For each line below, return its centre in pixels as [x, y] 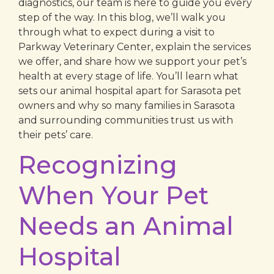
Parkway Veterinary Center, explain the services [135, 47]
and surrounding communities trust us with [126, 120]
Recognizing [98, 165]
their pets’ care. [56, 135]
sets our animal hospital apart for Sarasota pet [130, 91]
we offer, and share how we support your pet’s [132, 62]
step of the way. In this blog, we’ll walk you [122, 18]
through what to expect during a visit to [117, 32]
